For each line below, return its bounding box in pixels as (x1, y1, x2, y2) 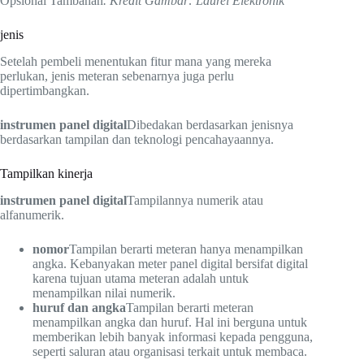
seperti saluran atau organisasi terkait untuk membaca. (32, 344, 307, 358)
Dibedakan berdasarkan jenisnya (127, 117, 293, 132)
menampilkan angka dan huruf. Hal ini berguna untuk (32, 314, 307, 329)
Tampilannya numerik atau (127, 193, 263, 207)
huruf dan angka (32, 300, 126, 314)
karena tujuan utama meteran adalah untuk (32, 271, 249, 285)
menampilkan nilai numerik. (32, 285, 175, 300)
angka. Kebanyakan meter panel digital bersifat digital (32, 256, 308, 271)
